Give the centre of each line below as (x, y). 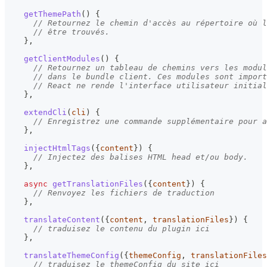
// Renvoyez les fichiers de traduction (124, 193)
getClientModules (62, 59)
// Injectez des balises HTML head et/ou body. (141, 157)
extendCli (45, 113)
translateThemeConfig (72, 256)
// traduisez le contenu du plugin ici (122, 229)
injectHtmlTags (57, 148)
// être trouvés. (72, 32)
